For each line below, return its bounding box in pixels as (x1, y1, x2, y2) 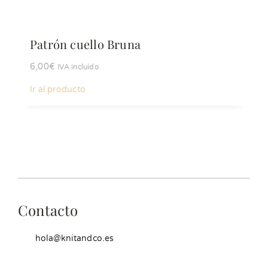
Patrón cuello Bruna (30, 36, 141, 52)
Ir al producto (30, 84, 86, 95)
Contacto (18, 200, 78, 220)
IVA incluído (57, 63, 99, 71)
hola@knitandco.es (35, 233, 114, 243)
